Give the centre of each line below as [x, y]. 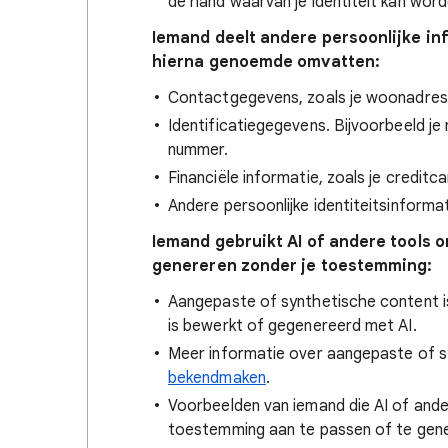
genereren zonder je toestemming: [292, 266]
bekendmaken [217, 378]
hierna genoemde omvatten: [266, 62]
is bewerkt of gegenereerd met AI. [292, 326]
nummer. [198, 150]
